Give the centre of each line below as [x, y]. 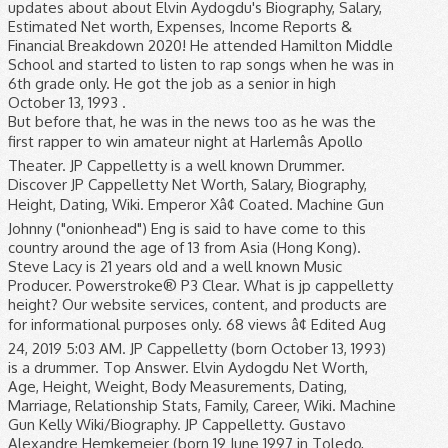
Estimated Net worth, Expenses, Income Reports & [180, 26]
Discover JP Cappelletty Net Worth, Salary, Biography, [187, 184]
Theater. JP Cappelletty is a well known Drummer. [176, 165]
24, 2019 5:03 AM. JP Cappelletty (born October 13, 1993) [197, 348]
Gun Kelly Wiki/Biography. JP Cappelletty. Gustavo [177, 424]
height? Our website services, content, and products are [197, 304]
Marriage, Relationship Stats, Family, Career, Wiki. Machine [202, 405]
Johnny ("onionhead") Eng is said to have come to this [187, 228]
